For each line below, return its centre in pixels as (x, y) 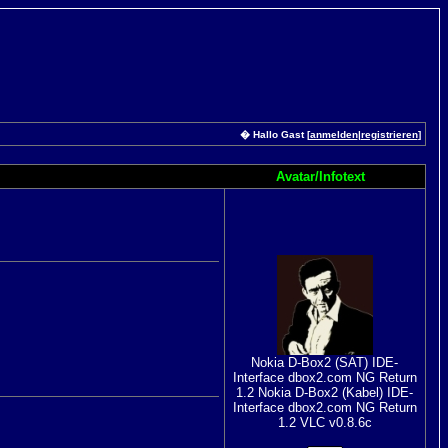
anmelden (333, 134)
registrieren (389, 134)
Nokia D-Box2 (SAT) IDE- (324, 362)
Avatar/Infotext (320, 176)
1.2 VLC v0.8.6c (324, 422)
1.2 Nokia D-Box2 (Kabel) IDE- (324, 392)
